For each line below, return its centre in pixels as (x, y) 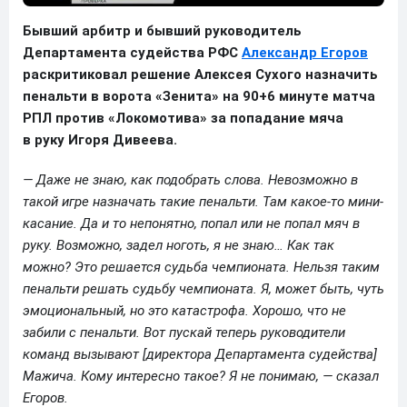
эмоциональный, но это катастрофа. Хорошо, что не (184, 310)
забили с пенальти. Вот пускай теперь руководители (184, 332)
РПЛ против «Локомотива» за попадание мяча (183, 118)
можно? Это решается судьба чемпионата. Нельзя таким (201, 267)
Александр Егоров (305, 52)
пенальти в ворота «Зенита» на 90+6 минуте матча (199, 96)
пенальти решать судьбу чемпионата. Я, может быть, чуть (203, 288)
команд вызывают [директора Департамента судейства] (200, 354)
